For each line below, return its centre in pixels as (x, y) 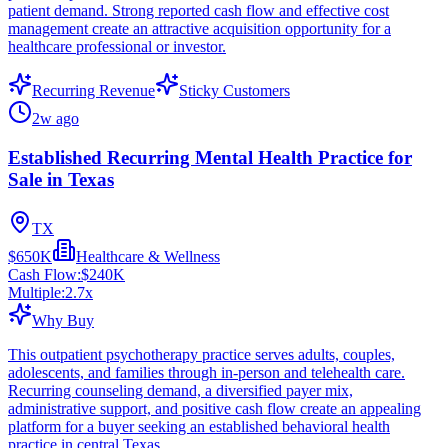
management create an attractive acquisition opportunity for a (199, 29)
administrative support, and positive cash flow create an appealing (214, 408)
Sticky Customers (234, 91)
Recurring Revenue (93, 91)
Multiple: (36, 292)
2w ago (55, 119)
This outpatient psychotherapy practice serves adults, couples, (201, 354)
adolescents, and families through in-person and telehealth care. (206, 372)
